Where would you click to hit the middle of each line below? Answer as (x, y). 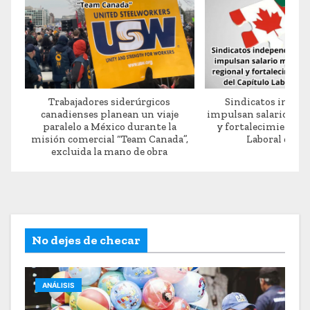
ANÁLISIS (58, 285)
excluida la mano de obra (110, 151)
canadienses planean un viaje (109, 114)
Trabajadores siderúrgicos (110, 101)
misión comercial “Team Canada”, (109, 139)
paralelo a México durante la (109, 126)
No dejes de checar (86, 240)
